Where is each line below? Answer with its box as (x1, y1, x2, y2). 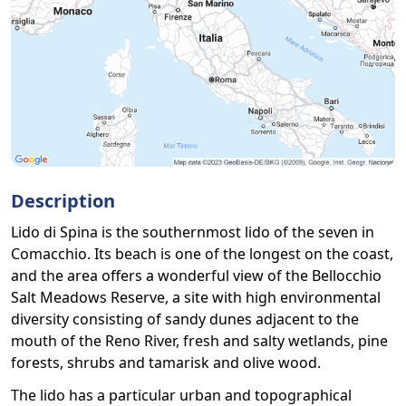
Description (11, 188, 115, 213)
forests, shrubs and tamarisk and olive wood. (11, 353, 321, 372)
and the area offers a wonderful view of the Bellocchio (11, 266, 382, 285)
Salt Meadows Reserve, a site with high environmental (11, 287, 381, 307)
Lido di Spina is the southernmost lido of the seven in (11, 222, 374, 242)
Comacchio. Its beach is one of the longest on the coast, (11, 244, 393, 264)
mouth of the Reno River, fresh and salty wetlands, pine (11, 331, 388, 351)
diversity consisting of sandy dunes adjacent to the (11, 309, 359, 329)
